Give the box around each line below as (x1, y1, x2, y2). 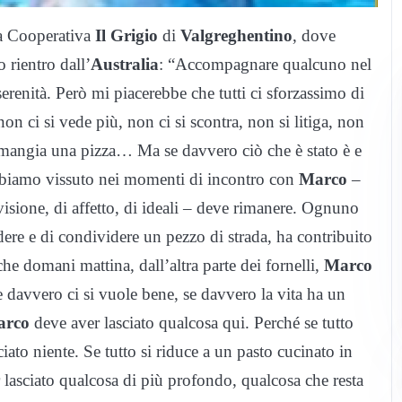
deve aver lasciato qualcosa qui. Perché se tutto (30, 313, 354, 333)
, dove (293, 26, 336, 46)
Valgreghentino (180, 26, 293, 46)
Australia (91, 55, 159, 74)
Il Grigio (95, 26, 158, 46)
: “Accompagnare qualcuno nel (159, 55, 371, 74)
